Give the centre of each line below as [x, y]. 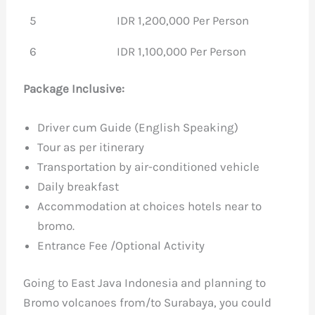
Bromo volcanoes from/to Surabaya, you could [148, 303]
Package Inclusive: [74, 88]
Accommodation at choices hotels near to [150, 206]
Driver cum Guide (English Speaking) [138, 127]
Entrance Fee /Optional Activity [121, 245]
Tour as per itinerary [91, 147]
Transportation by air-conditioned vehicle [149, 166]
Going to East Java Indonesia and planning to [145, 283]
